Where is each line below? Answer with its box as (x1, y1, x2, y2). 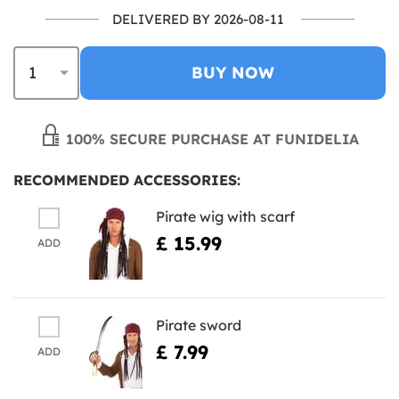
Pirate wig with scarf (156, 207, 295, 225)
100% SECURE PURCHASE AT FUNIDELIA (61, 129, 359, 148)
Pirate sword (156, 315, 241, 334)
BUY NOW (191, 61, 274, 83)
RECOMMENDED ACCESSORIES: (13, 170, 240, 189)
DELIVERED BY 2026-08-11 (111, 10, 284, 28)
